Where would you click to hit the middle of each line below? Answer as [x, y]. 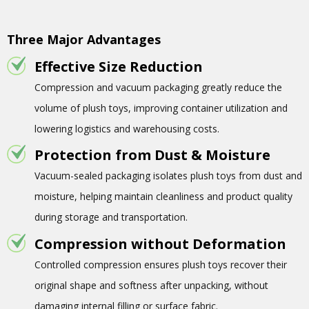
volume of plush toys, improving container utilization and [161, 108]
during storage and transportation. [111, 217]
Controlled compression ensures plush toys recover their [161, 264]
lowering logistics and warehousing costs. [127, 128]
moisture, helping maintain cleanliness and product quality [163, 197]
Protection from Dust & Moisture [152, 155]
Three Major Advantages [84, 39]
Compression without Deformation [160, 243]
